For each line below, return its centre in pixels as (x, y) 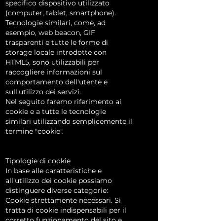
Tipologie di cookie (38, 161)
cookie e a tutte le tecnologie (56, 111)
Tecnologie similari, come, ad (55, 23)
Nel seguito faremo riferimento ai (63, 102)
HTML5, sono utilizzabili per (52, 62)
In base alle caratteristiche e (54, 171)
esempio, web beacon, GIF (50, 33)
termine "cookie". (35, 131)
